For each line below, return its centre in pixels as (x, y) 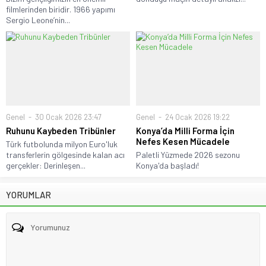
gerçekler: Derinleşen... (46, 165)
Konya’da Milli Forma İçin (185, 130)
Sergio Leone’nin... (38, 20)
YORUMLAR (28, 194)
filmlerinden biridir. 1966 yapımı (61, 9)
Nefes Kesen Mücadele (183, 141)
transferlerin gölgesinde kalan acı (65, 154)
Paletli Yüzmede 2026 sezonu (188, 154)
